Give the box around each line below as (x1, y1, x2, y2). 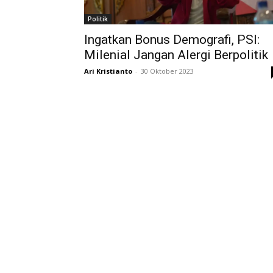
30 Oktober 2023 (141, 66, 194, 76)
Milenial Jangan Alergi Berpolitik (84, 48, 268, 63)
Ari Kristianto (84, 66, 132, 76)
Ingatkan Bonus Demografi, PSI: (84, 32, 260, 48)
